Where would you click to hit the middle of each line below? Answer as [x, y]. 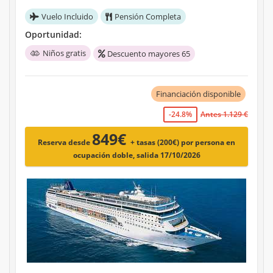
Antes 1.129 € [224, 115]
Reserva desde [65, 143]
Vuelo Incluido [67, 17]
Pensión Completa [148, 17]
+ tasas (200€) [156, 143]
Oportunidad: [53, 35]
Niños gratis [64, 53]
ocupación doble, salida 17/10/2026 [136, 155]
